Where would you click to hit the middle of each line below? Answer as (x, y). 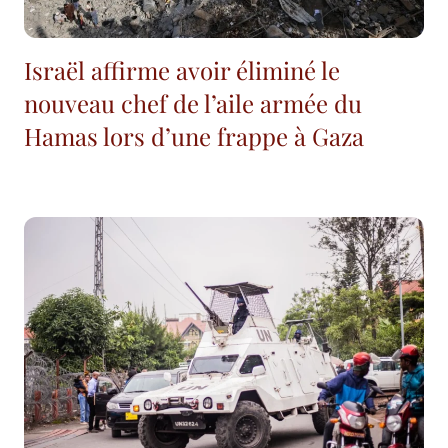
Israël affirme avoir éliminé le (182, 70)
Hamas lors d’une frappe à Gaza (194, 136)
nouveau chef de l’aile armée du (193, 103)
